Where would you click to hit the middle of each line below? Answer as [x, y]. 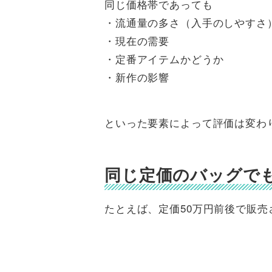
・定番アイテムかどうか [164, 59]
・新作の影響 [137, 77]
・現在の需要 [137, 41]
